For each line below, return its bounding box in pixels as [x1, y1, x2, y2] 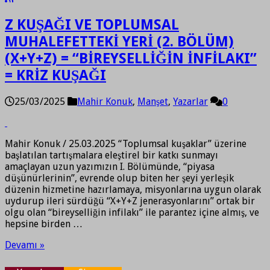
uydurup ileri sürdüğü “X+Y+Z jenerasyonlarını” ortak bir [5, 195, 255, 207]
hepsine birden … [5, 218, 83, 230]
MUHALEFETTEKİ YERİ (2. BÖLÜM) [5, 33, 234, 50]
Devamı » [5, 239, 45, 251]
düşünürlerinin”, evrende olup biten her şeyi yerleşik [5, 172, 234, 184]
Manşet [137, 95, 168, 107]
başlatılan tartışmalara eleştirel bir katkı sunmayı [5, 149, 218, 161]
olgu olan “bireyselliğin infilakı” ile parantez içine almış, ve [5, 206, 259, 218]
